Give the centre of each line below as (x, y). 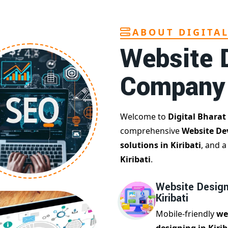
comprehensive (151, 131)
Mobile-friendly (186, 214)
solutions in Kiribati (161, 145)
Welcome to (144, 117)
